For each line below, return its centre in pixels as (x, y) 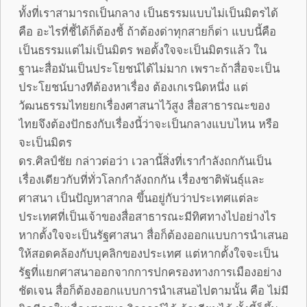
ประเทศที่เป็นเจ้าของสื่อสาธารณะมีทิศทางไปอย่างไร (147, 216)
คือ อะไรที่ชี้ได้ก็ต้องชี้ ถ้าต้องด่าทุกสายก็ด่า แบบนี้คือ (147, 30)
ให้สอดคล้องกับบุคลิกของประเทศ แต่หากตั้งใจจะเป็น (148, 253)
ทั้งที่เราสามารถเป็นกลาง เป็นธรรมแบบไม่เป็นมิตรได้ (148, 12)
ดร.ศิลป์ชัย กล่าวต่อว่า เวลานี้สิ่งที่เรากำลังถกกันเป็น (145, 160)
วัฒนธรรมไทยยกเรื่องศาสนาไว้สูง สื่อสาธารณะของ (144, 105)
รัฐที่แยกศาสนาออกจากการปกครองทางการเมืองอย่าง (150, 271)
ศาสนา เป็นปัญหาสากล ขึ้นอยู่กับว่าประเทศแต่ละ (139, 197)
